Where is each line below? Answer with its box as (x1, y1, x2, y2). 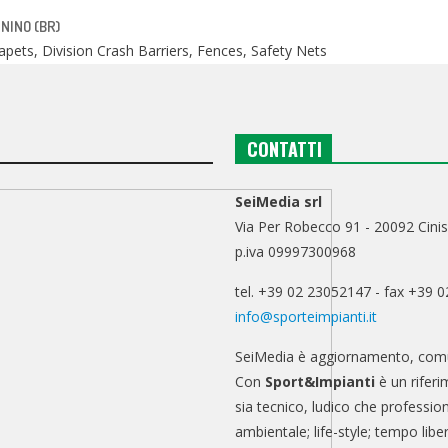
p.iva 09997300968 (235, 241, 357, 261)
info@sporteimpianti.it (235, 306, 378, 326)
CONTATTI (247, 135, 323, 162)
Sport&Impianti (265, 371, 376, 391)
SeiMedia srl (235, 191, 323, 211)
